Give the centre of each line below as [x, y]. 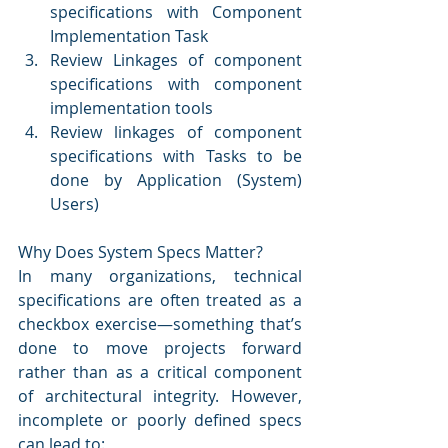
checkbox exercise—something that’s [160, 323]
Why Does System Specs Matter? [140, 251]
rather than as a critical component [160, 371]
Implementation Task [129, 35]
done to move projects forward [160, 347]
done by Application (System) [176, 179]
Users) [74, 203]
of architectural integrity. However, [160, 395]
